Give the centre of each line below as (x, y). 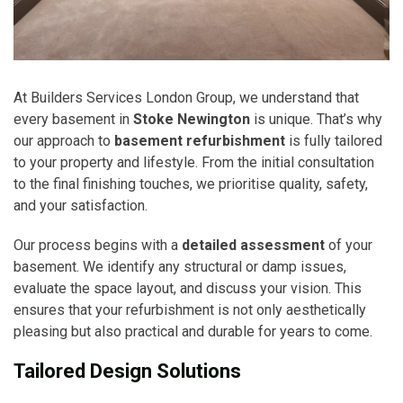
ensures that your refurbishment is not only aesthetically (190, 309)
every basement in (73, 119)
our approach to (64, 140)
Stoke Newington (192, 119)
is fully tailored (334, 140)
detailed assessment (253, 245)
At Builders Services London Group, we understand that (186, 97)
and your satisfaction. (81, 205)
